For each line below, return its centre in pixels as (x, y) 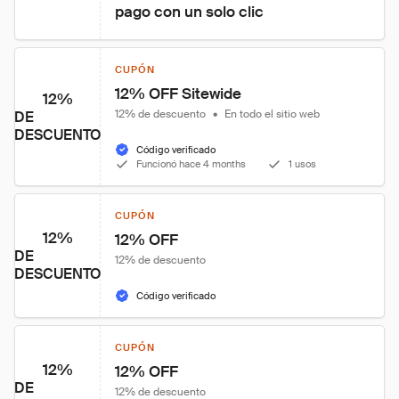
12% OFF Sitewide (178, 94)
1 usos (302, 164)
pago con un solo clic (189, 12)
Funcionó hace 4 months (191, 164)
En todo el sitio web (272, 114)
